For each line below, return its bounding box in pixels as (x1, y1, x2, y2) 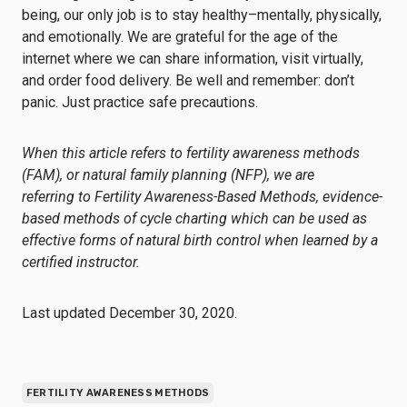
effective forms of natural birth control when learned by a (22, 232, 378, 249)
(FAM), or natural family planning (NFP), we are (22, 166, 314, 184)
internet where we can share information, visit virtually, (22, 50, 363, 67)
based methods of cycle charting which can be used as (22, 210, 367, 227)
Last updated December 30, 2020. (22, 304, 237, 322)
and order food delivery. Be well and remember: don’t (22, 72, 354, 89)
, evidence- (316, 188, 382, 205)
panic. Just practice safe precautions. (22, 94, 262, 111)
